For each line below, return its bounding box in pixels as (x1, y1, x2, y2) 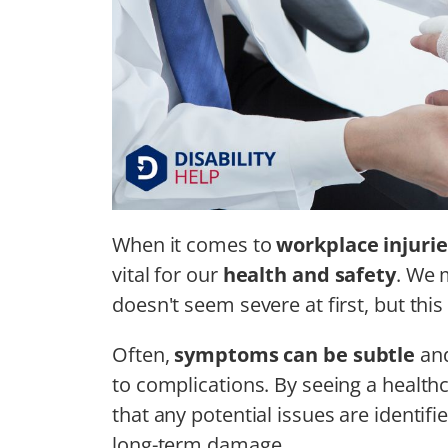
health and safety (222, 260, 396, 288)
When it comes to (112, 230, 277, 258)
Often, (112, 340, 175, 368)
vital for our (112, 260, 223, 288)
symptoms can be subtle (174, 340, 416, 368)
